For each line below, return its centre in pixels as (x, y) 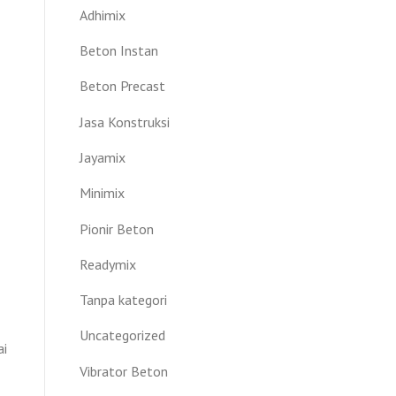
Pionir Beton (117, 228)
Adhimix (103, 15)
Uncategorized (122, 335)
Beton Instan (119, 50)
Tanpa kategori (123, 300)
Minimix (102, 193)
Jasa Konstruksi (125, 122)
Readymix (108, 264)
